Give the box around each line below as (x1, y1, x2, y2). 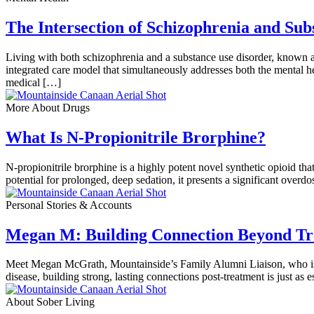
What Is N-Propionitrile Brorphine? (6, 128, 266, 146)
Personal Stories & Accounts (6, 198, 132, 211)
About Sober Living (6, 296, 95, 308)
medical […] (6, 76, 61, 88)
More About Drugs (6, 101, 90, 114)
